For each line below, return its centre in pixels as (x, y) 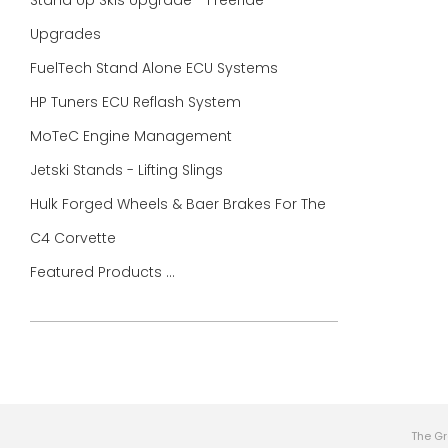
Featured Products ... (102, 272)
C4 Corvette (73, 238)
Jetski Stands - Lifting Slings (126, 170)
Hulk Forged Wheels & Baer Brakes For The (178, 204)
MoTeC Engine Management (133, 136)
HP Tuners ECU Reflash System (137, 102)
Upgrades (67, 34)
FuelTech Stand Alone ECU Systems (156, 68)
